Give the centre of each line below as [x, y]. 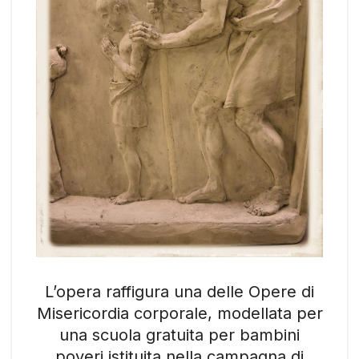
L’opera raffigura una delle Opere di [179, 292]
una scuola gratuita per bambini [179, 335]
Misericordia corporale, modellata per [179, 314]
